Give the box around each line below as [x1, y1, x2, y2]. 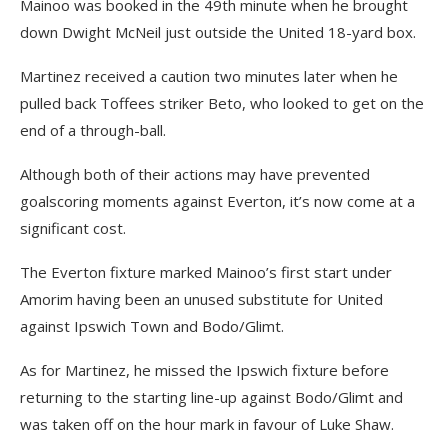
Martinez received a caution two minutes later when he [20, 66, 398, 86]
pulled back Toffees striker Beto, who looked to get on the [20, 93, 424, 113]
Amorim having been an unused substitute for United [20, 289, 383, 309]
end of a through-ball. [20, 120, 166, 140]
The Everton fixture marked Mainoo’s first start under [20, 262, 392, 282]
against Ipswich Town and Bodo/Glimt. [20, 316, 284, 336]
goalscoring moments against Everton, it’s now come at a [20, 191, 415, 211]
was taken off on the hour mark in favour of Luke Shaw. [20, 414, 394, 434]
